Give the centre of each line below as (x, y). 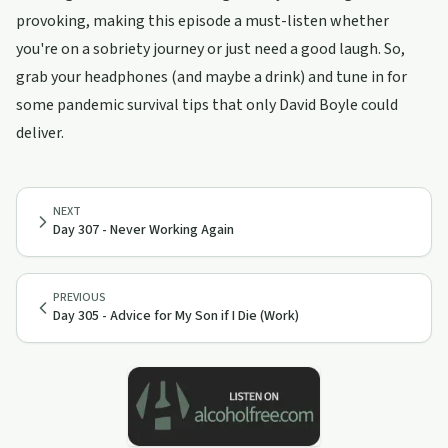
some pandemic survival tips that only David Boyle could (207, 105)
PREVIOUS (79, 297)
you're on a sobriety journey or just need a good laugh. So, (210, 49)
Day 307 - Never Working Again (143, 230)
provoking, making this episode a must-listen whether (202, 21)
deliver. (40, 133)
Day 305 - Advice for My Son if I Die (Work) (176, 316)
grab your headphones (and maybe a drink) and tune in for (211, 77)
